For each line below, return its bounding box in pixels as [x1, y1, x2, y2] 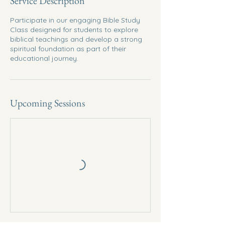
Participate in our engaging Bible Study [10, 16, 140, 25]
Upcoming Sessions [10, 96, 85, 109]
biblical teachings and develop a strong [10, 35, 142, 44]
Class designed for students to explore [10, 25, 138, 34]
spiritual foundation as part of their [10, 44, 126, 53]
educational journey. [10, 54, 78, 63]
